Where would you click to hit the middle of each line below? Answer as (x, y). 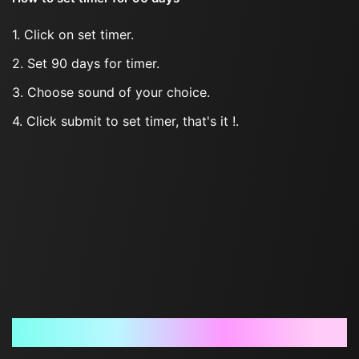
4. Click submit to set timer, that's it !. (125, 121)
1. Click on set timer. (73, 34)
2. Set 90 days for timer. (86, 63)
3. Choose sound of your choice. (111, 92)
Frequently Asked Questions (179, 333)
